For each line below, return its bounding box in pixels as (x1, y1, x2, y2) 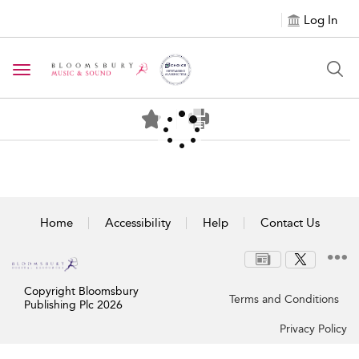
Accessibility (104, 216, 171, 230)
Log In (304, 13, 337, 27)
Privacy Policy (280, 321, 347, 336)
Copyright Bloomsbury (24, 284, 139, 298)
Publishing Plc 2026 (24, 297, 123, 312)
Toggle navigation (21, 63, 125, 79)
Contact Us (260, 216, 320, 230)
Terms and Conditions (229, 292, 339, 306)
